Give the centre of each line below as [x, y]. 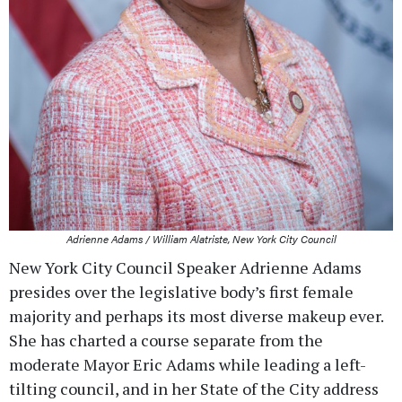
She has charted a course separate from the [166, 340]
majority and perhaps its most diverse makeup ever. [196, 315]
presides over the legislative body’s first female [181, 291]
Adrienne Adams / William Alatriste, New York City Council [201, 238]
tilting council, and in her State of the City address [194, 388]
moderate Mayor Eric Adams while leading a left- [188, 364]
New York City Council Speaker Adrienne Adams [185, 267]
